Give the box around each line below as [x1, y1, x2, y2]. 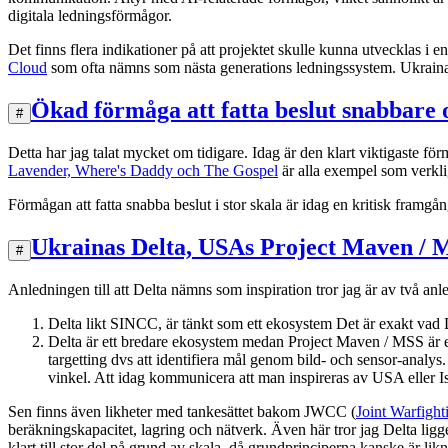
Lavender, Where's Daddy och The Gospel [8, 162, 278, 180]
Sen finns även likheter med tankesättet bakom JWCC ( [8, 403, 356, 421]
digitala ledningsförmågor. [8, 7, 172, 25]
